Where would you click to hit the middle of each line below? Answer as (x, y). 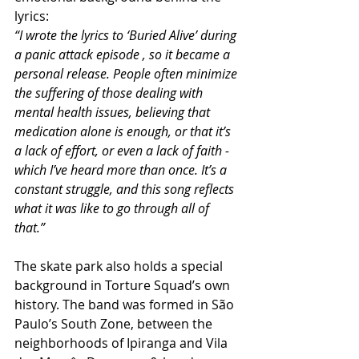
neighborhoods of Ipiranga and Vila (123, 343)
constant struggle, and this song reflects (126, 189)
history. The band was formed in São (126, 304)
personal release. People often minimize (127, 73)
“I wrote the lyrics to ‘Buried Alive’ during (127, 35)
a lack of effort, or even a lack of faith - (125, 150)
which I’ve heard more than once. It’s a (122, 169)
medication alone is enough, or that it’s (124, 131)
